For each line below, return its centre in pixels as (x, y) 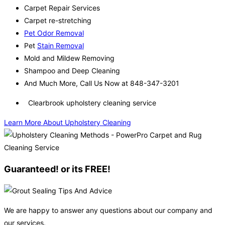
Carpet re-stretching (58, 21)
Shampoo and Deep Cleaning (72, 71)
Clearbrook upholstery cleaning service (90, 103)
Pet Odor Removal (54, 33)
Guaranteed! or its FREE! (57, 169)
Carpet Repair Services (62, 8)
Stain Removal (61, 46)
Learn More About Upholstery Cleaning (68, 123)
